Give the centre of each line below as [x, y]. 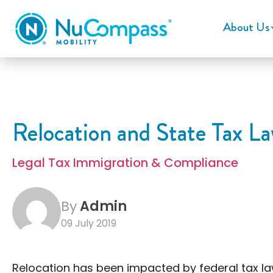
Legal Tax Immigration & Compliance [125, 163]
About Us [246, 27]
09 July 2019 [89, 223]
